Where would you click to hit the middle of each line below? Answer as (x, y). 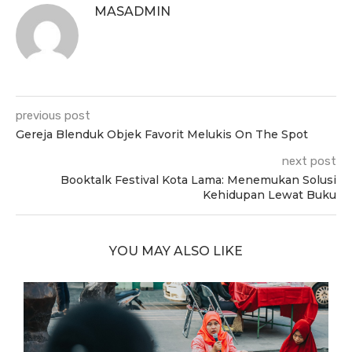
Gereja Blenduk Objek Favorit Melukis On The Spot (162, 134)
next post (309, 161)
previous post (53, 115)
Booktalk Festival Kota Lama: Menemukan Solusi (198, 180)
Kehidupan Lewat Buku (269, 194)
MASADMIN (132, 11)
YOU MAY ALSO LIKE (176, 251)
